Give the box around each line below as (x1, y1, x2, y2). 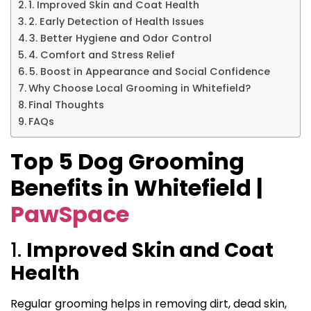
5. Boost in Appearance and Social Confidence (28, 65, 270, 79)
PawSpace (10, 199, 129, 230)
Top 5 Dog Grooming (10, 146, 244, 178)
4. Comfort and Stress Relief (28, 48, 175, 62)
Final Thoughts (28, 98, 104, 112)
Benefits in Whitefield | (10, 172, 262, 204)
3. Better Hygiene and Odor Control (28, 31, 212, 46)
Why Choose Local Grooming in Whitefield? (28, 81, 251, 96)
